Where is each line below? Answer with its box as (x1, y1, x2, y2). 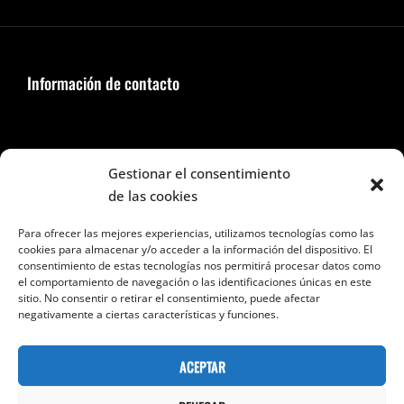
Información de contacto (27, 71, 179, 96)
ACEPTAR (179, 355, 225, 376)
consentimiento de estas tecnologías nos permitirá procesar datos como (18, 258, 381, 273)
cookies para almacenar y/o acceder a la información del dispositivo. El (18, 242, 372, 257)
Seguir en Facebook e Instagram (27, 159, 226, 183)
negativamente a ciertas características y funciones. (18, 307, 279, 322)
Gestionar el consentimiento (108, 164, 290, 182)
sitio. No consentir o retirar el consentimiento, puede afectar (18, 290, 320, 306)
